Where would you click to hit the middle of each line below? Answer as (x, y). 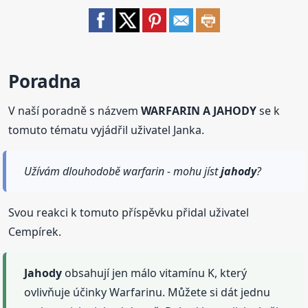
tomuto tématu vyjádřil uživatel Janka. (107, 130)
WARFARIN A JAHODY (199, 111)
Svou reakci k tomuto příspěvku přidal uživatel (129, 213)
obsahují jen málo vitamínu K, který (155, 273)
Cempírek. (35, 232)
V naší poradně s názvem (75, 111)
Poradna (45, 81)
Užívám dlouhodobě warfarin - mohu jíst (123, 172)
